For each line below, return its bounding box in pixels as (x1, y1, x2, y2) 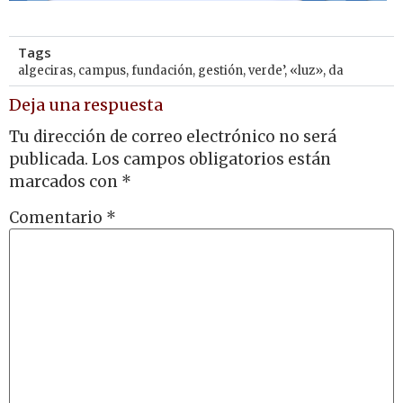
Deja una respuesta (9, 94, 163, 116)
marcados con (9, 171, 121, 192)
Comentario (9, 208, 106, 228)
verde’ (248, 63, 284, 79)
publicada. (9, 148, 88, 169)
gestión (198, 63, 243, 79)
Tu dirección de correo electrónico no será (9, 126, 336, 147)
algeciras (18, 63, 73, 79)
